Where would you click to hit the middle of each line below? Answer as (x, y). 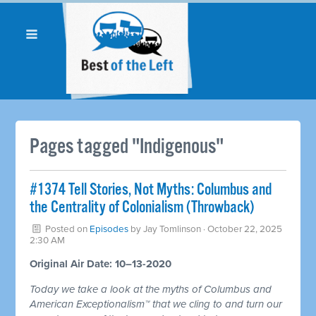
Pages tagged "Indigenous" (127, 147)
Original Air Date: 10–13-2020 (101, 263)
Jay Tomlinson (172, 229)
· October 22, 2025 (242, 229)
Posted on (67, 229)
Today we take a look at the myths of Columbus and (151, 289)
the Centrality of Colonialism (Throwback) (142, 207)
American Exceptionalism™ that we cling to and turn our (156, 304)
